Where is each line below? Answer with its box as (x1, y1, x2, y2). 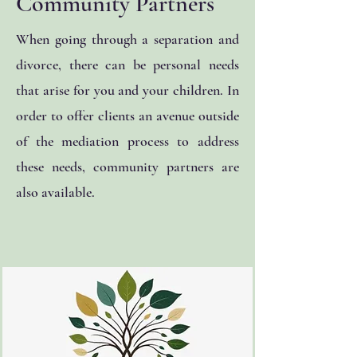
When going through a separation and (16, 30, 239, 48)
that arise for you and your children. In (16, 81, 239, 99)
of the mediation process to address (16, 132, 239, 150)
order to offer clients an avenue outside (16, 107, 239, 124)
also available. (16, 183, 98, 201)
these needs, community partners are (16, 158, 239, 175)
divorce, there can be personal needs (16, 56, 239, 73)
